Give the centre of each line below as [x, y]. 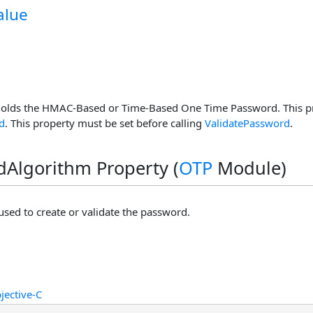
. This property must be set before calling [105, 123]
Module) [249, 168]
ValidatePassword [247, 123]
